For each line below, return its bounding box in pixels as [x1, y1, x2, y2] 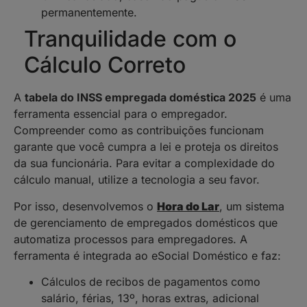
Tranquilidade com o [24, 25, 236, 53]
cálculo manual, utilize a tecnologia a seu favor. [14, 173, 260, 187]
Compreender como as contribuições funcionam [14, 123, 264, 138]
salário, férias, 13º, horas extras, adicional [41, 291, 259, 306]
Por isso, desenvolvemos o [14, 199, 157, 213]
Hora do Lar [157, 199, 219, 213]
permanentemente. [41, 5, 137, 20]
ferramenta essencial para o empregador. [14, 107, 228, 121]
